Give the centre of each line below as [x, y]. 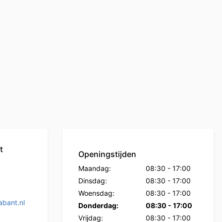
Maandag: [95, 168]
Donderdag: [98, 206]
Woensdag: [96, 193]
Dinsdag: [93, 181]
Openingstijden [107, 154]
